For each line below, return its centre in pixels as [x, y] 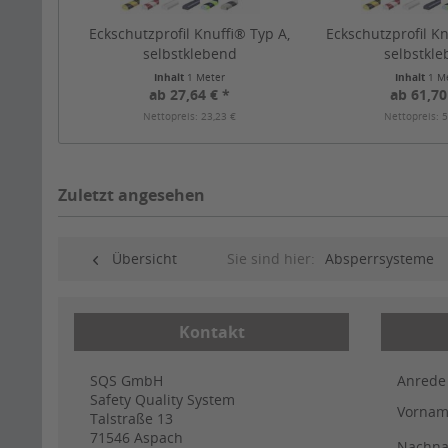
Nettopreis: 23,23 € [190, 116]
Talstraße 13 [131, 419]
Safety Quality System [162, 400]
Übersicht [144, 259]
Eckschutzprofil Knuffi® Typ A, [190, 34]
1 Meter [206, 77]
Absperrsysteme [379, 259]
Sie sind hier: [271, 259]
